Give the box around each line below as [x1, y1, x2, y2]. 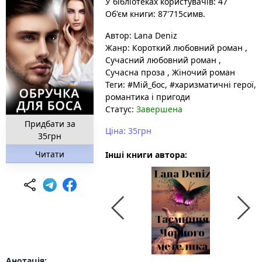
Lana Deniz [134, 30, 177, 41]
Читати [35, 149, 64, 160]
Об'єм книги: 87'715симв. [105, 8, 205, 19]
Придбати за [24, 118, 75, 129]
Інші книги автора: [105, 149, 187, 160]
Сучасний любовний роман [105, 54, 219, 65]
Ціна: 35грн [105, 125, 151, 136]
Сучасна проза [105, 67, 167, 78]
